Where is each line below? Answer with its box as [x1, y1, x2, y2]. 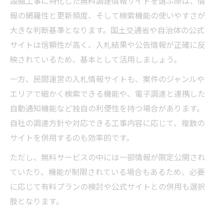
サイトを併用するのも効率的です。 [10, 131, 134, 144]
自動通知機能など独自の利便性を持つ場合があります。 [10, 102, 204, 114]
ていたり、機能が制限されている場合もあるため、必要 [10, 166, 205, 178]
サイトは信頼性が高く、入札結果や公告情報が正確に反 [10, 39, 205, 51]
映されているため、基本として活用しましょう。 [10, 53, 181, 66]
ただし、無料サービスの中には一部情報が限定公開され [10, 151, 205, 163]
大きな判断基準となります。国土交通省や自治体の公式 [10, 24, 204, 36]
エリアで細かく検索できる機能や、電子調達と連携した [10, 88, 205, 100]
